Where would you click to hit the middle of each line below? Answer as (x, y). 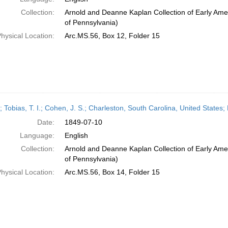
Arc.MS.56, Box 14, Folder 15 (112, 172)
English (76, 135)
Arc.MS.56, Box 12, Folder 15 (112, 36)
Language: (37, 135)
